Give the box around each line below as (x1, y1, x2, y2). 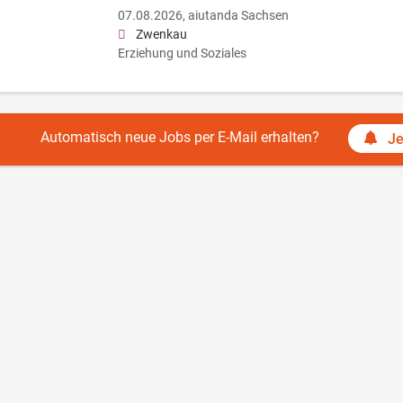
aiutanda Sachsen (187, 7, 289, 23)
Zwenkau (135, 26, 187, 42)
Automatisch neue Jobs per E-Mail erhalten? (40, 129, 319, 147)
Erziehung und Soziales (117, 45, 246, 61)
